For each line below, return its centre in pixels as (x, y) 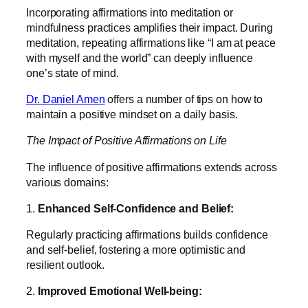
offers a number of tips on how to (184, 99)
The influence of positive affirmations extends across (152, 167)
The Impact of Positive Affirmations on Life (126, 141)
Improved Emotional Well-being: (120, 291)
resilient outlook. (67, 265)
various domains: (69, 182)
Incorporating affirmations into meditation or (130, 12)
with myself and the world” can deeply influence (140, 57)
